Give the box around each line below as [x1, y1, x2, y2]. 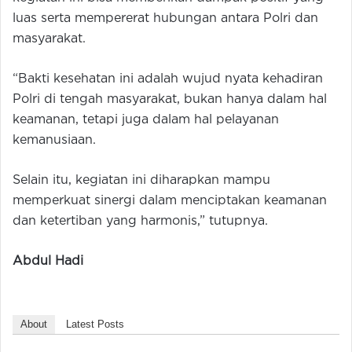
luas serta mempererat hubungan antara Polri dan [13, 12, 318, 24]
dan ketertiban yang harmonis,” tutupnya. [13, 214, 268, 227]
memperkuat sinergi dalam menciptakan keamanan [13, 194, 327, 207]
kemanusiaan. [13, 134, 96, 146]
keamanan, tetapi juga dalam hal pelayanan [13, 113, 279, 126]
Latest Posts [66, 317, 124, 330]
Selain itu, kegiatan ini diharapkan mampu [13, 174, 270, 186]
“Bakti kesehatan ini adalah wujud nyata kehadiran [13, 72, 323, 85]
